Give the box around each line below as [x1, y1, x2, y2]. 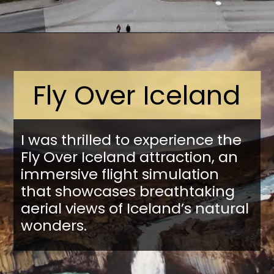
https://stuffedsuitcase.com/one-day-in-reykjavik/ [70, 45, 270, 55]
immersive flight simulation [20, 163, 219, 184]
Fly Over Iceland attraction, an [20, 146, 238, 167]
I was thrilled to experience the [20, 129, 242, 150]
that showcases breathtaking [20, 180, 235, 201]
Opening [34, 45, 68, 55]
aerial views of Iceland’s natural [20, 198, 249, 218]
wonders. [20, 215, 87, 235]
